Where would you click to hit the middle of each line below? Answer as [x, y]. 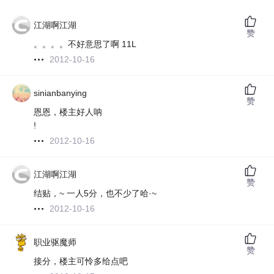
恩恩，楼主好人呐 [68, 112]
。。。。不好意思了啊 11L [85, 44]
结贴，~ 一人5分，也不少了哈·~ [95, 194]
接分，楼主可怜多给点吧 [81, 261]
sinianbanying [61, 93]
